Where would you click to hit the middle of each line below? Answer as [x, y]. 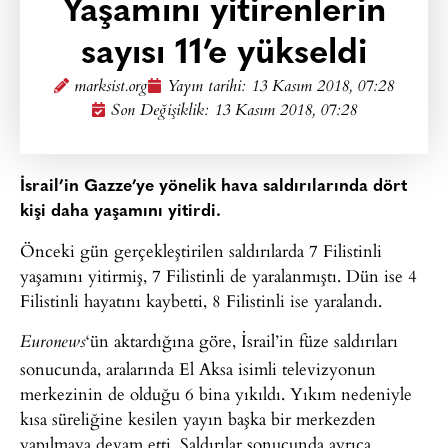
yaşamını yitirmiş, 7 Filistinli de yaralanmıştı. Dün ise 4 [218, 276]
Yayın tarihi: [209, 87]
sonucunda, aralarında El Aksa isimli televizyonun [198, 368]
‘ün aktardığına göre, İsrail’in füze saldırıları [242, 340]
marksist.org [110, 87]
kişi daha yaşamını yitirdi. [120, 211]
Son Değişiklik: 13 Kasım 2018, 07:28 [234, 111]
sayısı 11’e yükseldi [224, 54]
